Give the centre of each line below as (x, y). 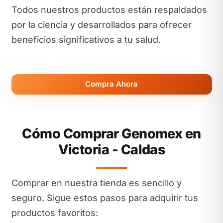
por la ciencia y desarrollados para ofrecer (101, 25)
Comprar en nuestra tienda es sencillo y (96, 183)
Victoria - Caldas (111, 149)
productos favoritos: (55, 213)
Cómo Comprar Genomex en (111, 133)
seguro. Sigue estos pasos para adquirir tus (105, 198)
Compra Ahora (111, 84)
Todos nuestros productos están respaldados (109, 10)
